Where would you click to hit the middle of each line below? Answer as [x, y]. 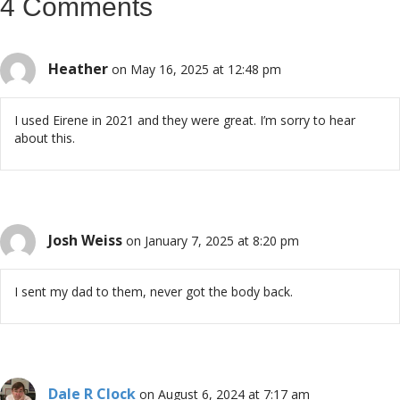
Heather [78, 68]
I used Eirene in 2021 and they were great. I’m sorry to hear [185, 120]
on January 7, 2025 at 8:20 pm [212, 240]
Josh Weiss [85, 240]
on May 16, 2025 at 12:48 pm [196, 69]
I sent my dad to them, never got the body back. [154, 291]
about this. [45, 137]
